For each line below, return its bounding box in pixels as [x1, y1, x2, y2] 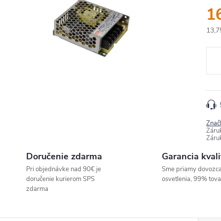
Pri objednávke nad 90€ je [26, 165, 101, 174]
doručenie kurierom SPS [26, 175, 95, 184]
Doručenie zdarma [26, 150, 102, 162]
